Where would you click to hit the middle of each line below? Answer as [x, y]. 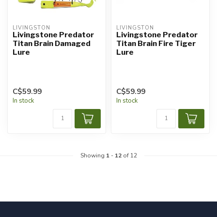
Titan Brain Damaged [52, 43]
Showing [93, 156]
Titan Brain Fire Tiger [156, 43]
